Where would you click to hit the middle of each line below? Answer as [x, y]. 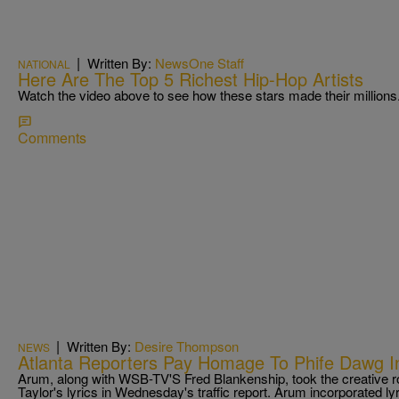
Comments [52, 138]
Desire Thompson [187, 346]
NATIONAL [44, 64]
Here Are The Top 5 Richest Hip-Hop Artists [191, 79]
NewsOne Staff [199, 63]
